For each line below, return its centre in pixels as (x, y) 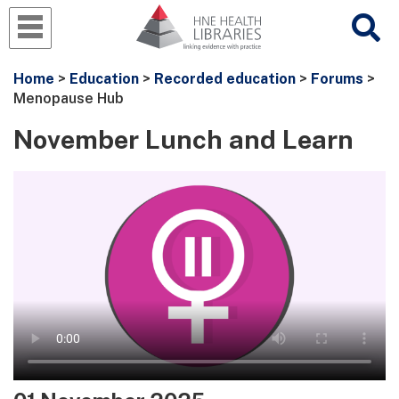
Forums (337, 79)
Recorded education (225, 79)
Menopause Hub (69, 99)
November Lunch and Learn (183, 140)
